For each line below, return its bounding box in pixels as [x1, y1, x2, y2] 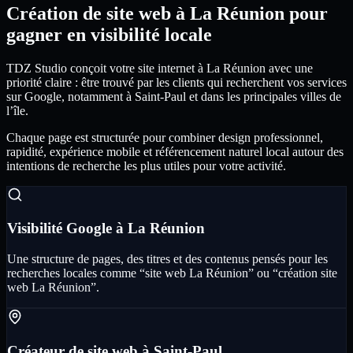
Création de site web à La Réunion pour [6, 2, 328, 24]
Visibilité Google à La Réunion [7, 220, 205, 237]
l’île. [6, 103, 28, 117]
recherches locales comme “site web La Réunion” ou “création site [7, 266, 337, 281]
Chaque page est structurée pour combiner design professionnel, [6, 130, 323, 144]
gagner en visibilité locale [6, 24, 212, 45]
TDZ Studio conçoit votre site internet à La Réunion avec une [6, 61, 313, 75]
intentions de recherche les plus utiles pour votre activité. [6, 158, 286, 173]
